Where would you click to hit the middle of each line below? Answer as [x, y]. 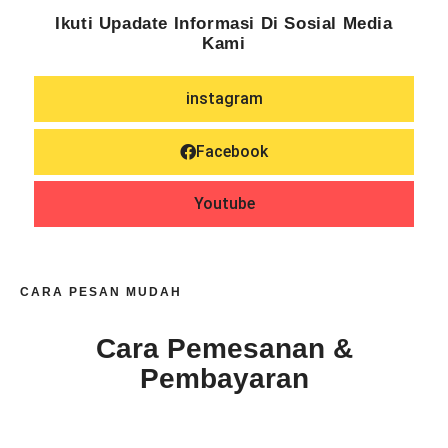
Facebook [232, 151]
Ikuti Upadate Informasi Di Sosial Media [224, 23]
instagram [224, 98]
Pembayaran [224, 378]
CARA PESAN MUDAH [101, 291]
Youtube [224, 203]
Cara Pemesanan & [224, 348]
